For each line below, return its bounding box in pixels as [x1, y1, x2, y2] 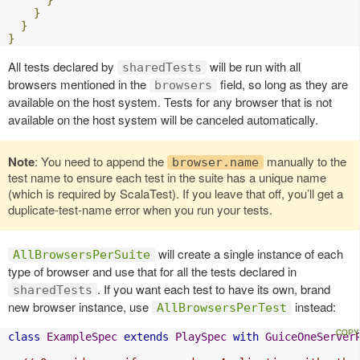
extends [124, 330, 169, 343]
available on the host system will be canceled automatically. [8, 111, 318, 128]
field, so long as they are [217, 76, 348, 92]
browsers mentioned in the [8, 76, 149, 92]
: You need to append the [35, 153, 167, 170]
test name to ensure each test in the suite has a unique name [8, 169, 326, 186]
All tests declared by [8, 58, 117, 75]
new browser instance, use [8, 298, 152, 315]
